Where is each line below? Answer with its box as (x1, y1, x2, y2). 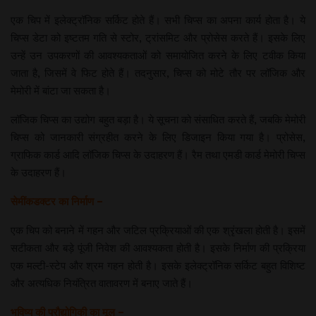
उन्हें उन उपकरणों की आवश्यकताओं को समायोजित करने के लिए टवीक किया (11, 48, 305, 62)
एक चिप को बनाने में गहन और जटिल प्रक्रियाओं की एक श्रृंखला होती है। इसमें (11, 223, 305, 237)
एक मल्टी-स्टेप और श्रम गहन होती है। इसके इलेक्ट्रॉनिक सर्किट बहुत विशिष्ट (11, 258, 305, 272)
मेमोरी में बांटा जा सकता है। (11, 83, 111, 97)
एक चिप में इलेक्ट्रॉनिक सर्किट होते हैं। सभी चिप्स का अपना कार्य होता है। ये (11, 13, 305, 27)
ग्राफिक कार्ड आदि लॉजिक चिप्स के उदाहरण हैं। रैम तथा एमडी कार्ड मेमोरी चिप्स (11, 147, 305, 162)
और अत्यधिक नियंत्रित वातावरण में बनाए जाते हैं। (11, 276, 193, 290)
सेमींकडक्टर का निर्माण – (11, 194, 103, 208)
